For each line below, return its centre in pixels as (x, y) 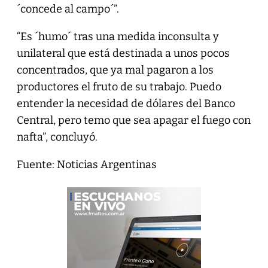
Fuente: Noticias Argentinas (88, 164)
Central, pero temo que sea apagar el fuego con (133, 120)
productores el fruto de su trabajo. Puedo (119, 86)
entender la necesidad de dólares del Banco (126, 103)
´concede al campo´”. (68, 9)
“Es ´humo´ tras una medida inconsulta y (118, 36)
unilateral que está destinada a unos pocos (123, 53)
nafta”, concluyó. (57, 137)
